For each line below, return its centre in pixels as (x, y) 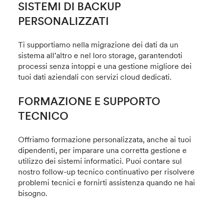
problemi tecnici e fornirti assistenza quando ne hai (107, 183)
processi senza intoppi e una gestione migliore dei (105, 66)
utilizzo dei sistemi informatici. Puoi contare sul (100, 161)
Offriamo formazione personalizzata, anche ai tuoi (105, 140)
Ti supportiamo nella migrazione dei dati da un (99, 45)
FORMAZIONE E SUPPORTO (89, 101)
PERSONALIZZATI (64, 21)
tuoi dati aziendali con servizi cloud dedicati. (95, 77)
